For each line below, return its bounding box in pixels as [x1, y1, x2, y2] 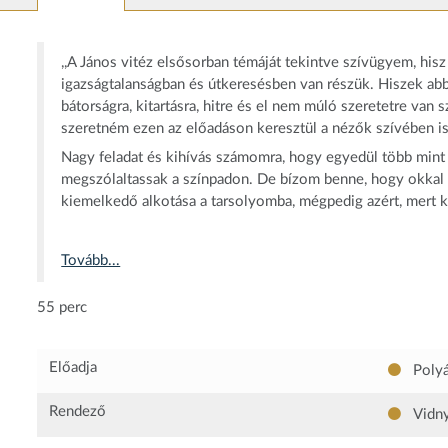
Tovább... [61, 253, 121, 268]
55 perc [37, 300, 87, 315]
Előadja [49, 360, 98, 376]
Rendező [49, 404, 107, 420]
